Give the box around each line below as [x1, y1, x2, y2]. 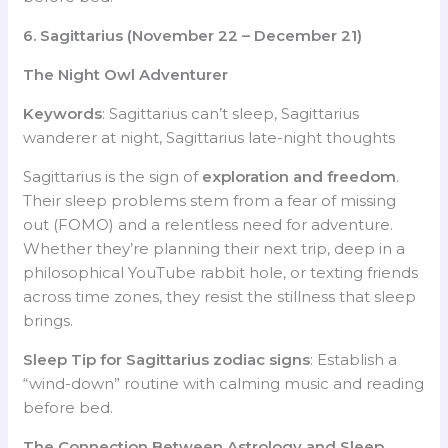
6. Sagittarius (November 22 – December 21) [23, 25, 363, 45]
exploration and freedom [202, 166, 397, 186]
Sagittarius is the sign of [23, 166, 203, 186]
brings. [23, 310, 74, 330]
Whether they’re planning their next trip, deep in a [23, 238, 406, 258]
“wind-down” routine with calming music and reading [23, 373, 425, 393]
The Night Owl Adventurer [23, 64, 229, 84]
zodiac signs [213, 349, 311, 369]
